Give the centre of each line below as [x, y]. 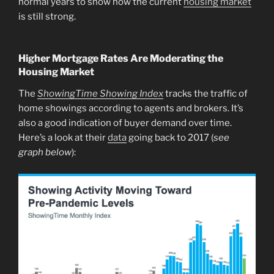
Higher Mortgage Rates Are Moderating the [121, 59]
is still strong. [47, 16]
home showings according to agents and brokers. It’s [131, 109]
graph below [45, 153]
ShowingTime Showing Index [100, 94]
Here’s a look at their [63, 138]
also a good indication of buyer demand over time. [125, 123]
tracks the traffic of [206, 94]
